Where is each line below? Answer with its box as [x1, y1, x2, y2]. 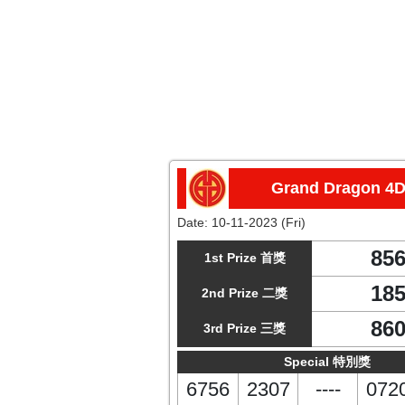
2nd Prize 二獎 [202, 286, 287, 300]
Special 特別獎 [284, 354, 371, 369]
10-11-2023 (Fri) [212, 215, 306, 230]
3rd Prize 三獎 [203, 321, 286, 335]
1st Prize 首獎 [203, 250, 286, 265]
